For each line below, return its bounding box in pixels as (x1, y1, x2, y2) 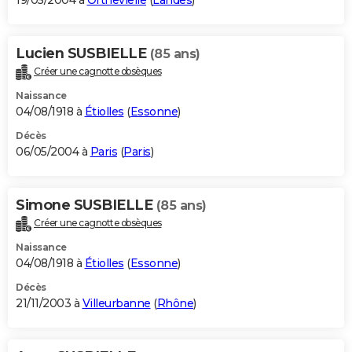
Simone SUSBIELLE (16, 196, 156, 214)
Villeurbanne (82, 295, 151, 310)
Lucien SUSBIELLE (16, 45, 150, 63)
